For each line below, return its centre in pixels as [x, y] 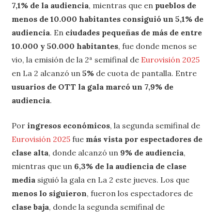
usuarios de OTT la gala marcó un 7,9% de [93, 86]
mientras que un [43, 166]
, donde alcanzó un [84, 152]
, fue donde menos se [157, 46]
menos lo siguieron [49, 193]
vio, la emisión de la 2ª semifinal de [76, 59]
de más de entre [170, 32]
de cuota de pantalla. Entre [145, 73]
